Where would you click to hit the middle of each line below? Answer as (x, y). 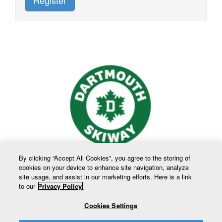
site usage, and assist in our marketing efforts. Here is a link (106, 177)
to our (27, 186)
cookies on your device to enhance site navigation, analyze (104, 167)
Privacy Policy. (61, 186)
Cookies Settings (111, 205)
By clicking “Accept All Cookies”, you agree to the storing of (105, 158)
